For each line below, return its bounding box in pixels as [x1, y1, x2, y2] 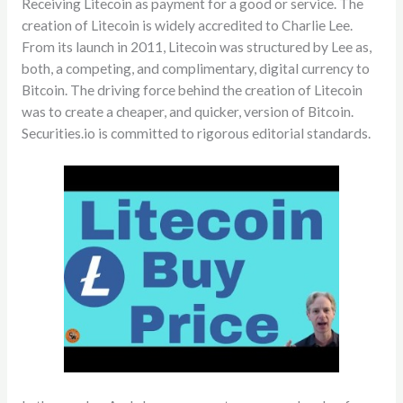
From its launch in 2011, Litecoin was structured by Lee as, [21, 38, 372, 55]
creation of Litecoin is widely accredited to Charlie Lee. [21, 16, 353, 33]
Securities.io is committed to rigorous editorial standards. [21, 124, 371, 141]
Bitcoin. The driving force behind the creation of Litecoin [21, 81, 363, 98]
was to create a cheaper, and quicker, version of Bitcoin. [21, 103, 354, 120]
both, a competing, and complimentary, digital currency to [21, 59, 370, 76]
